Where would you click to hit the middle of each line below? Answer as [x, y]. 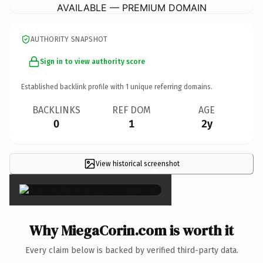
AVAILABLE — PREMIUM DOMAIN [131, 7]
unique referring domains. [171, 87]
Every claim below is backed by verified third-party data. [131, 250]
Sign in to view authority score [92, 61]
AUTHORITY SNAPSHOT [69, 39]
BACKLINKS [56, 110]
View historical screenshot [137, 163]
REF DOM [131, 110]
